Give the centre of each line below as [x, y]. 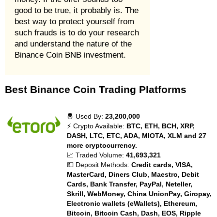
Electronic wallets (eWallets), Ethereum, [132, 203]
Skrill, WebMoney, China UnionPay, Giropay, [139, 194]
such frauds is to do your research [77, 33]
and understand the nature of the [73, 44]
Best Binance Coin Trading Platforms [96, 89]
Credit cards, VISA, [162, 165]
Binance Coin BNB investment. [70, 55]
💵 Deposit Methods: [99, 165]
